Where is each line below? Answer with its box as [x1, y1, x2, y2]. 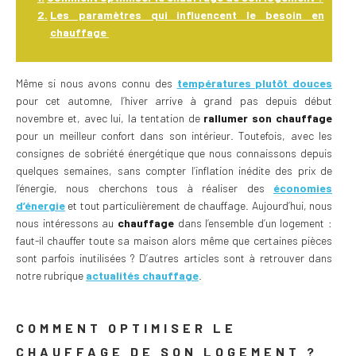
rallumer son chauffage [199, 110, 333, 125]
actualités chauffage [86, 268, 199, 282]
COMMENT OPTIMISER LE [16, 319, 237, 335]
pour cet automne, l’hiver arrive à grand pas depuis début [16, 93, 332, 107]
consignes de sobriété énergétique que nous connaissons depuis [16, 145, 332, 160]
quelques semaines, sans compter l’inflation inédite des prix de [16, 163, 332, 177]
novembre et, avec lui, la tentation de [16, 110, 200, 125]
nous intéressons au [16, 215, 118, 230]
